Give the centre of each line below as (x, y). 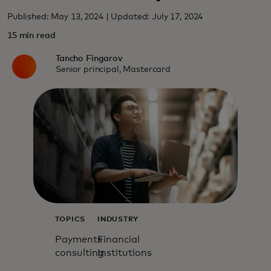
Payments (78, 239)
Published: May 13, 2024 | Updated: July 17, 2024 (105, 17)
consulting (79, 253)
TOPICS (70, 219)
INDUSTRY (118, 219)
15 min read (31, 36)
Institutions (125, 253)
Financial (119, 239)
